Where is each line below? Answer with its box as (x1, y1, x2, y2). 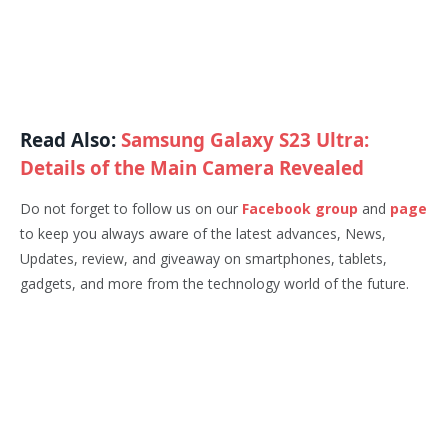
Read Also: (20, 127, 121, 154)
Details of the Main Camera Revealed (20, 155, 364, 182)
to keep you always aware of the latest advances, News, (20, 224, 386, 244)
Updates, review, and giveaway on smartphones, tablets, (20, 249, 387, 269)
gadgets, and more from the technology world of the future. (20, 274, 409, 294)
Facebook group (242, 199, 358, 219)
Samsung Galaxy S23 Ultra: (121, 127, 369, 154)
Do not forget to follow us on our (20, 199, 242, 219)
